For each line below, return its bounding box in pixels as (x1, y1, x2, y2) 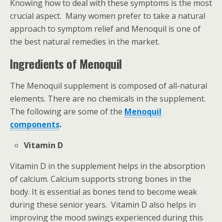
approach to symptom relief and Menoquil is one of (10, 23, 201, 34)
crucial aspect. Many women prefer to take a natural (10, 10, 205, 21)
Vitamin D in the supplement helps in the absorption (10, 160, 205, 171)
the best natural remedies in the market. (10, 36, 160, 47)
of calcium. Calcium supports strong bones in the (10, 173, 191, 184)
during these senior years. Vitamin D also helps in (10, 199, 196, 210)
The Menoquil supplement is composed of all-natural (10, 80, 207, 91)
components (10, 118, 59, 130)
